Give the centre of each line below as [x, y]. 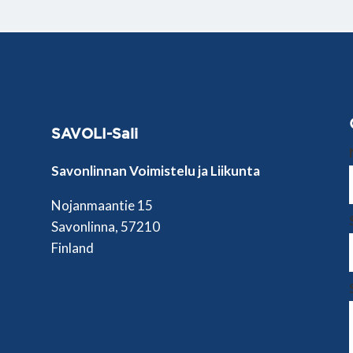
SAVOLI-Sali [94, 133]
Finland [72, 247]
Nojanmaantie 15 [102, 205]
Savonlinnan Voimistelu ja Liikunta [155, 170]
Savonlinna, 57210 [105, 226]
